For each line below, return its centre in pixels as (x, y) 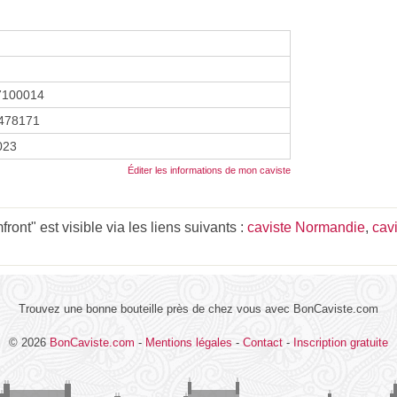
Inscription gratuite (341, 342)
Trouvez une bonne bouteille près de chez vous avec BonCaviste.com (198, 308)
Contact (263, 342)
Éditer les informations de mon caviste (209, 170)
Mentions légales (189, 342)
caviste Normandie (306, 227)
